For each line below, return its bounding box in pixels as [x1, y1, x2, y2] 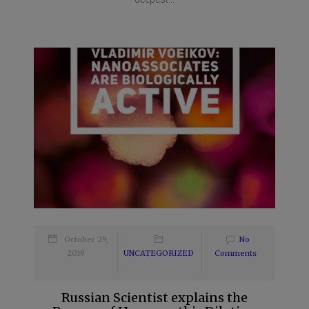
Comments [214, 248, 257, 258]
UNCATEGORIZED [123, 248, 194, 258]
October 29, [64, 234, 109, 244]
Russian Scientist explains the [61, 289, 248, 306]
